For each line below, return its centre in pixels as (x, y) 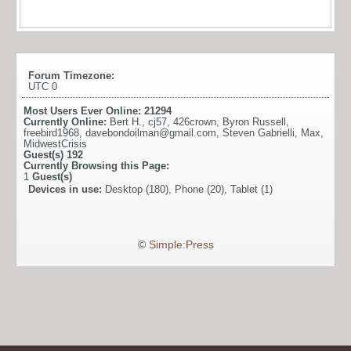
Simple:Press (181, 244)
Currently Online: (67, 121)
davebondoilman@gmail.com (151, 132)
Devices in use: (67, 189)
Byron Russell (254, 121)
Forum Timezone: (71, 75)
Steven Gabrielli (259, 132)
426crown (195, 121)
